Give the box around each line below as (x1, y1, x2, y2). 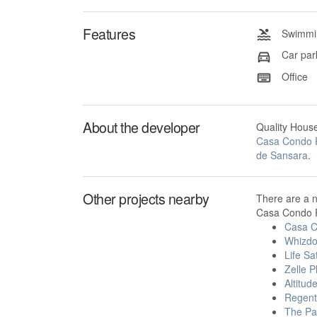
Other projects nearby (83, 188, 209, 209)
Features (83, 23, 135, 44)
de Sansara (255, 147, 308, 162)
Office (278, 69, 308, 83)
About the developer (83, 116, 200, 137)
